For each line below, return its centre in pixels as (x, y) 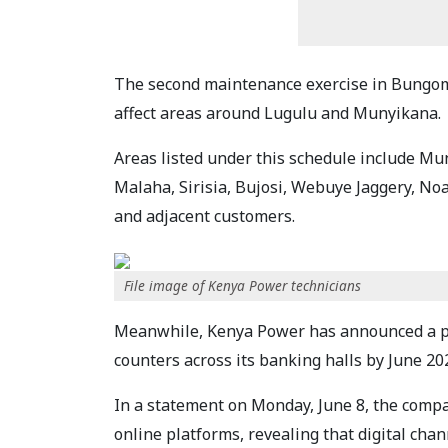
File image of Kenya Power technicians (242, 286)
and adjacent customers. (204, 216)
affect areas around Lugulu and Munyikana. (277, 113)
